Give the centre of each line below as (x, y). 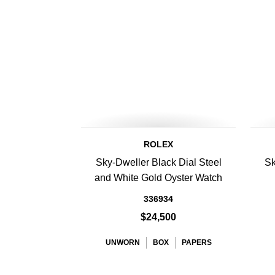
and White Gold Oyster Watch (158, 178)
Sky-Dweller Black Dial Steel (158, 162)
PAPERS (196, 242)
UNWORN (122, 242)
